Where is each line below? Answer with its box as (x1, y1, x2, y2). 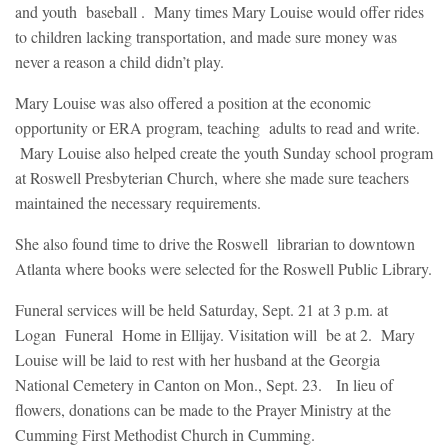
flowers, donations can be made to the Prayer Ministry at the (15, 399, 391, 421)
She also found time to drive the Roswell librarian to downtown (15, 233, 415, 255)
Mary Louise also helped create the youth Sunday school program (15, 142, 433, 164)
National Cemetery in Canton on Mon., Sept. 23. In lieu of (15, 374, 393, 396)
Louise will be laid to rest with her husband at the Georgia (15, 349, 380, 371)
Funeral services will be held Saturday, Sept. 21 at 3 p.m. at (15, 299, 388, 321)
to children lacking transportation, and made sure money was (15, 26, 397, 48)
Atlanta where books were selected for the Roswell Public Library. (15, 258, 432, 280)
